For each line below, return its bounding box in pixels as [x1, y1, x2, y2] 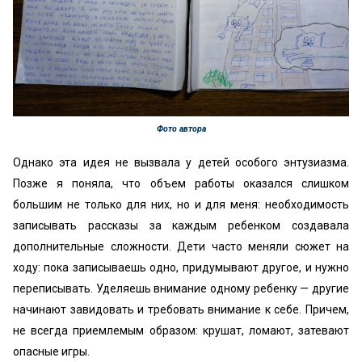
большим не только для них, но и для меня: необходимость [13, 197, 349, 211]
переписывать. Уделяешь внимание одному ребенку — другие [13, 281, 349, 295]
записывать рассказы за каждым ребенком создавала [13, 218, 349, 232]
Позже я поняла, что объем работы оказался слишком [13, 176, 349, 190]
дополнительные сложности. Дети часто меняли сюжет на [13, 239, 349, 253]
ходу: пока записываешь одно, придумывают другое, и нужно [13, 260, 349, 274]
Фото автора [156, 123, 206, 134]
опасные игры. [13, 344, 92, 358]
